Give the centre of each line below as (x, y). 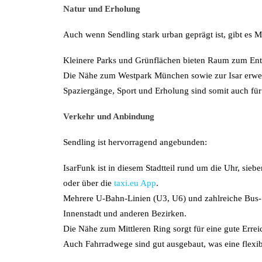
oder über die (89, 183)
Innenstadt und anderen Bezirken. (125, 213)
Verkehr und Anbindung (109, 116)
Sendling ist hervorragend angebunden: (135, 142)
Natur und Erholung (102, 9)
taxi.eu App (135, 183)
